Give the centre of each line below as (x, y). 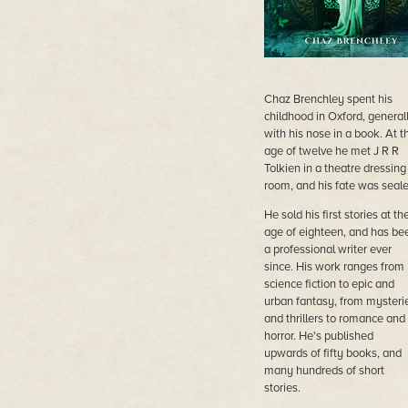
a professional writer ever (327, 250)
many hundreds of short (324, 371)
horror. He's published (318, 336)
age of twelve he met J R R (331, 151)
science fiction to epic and (329, 284)
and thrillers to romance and (334, 319)
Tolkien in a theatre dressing (335, 168)
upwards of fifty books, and (332, 353)
